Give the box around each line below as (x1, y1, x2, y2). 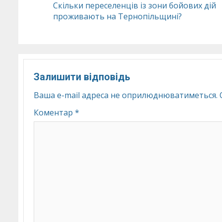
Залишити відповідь (34, 71, 130, 83)
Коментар (34, 107, 75, 118)
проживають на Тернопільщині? (53, 11, 182, 22)
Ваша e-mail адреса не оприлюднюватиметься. (34, 90, 218, 101)
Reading (53, 13, 108, 31)
